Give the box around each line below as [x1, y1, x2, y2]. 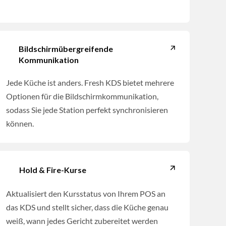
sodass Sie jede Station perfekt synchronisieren [6, 105, 168, 115]
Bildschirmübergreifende [18, 44, 113, 54]
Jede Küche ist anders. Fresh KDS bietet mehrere [6, 78, 174, 88]
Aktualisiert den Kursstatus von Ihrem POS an [6, 189, 165, 199]
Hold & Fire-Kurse [19, 165, 86, 175]
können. [6, 119, 34, 129]
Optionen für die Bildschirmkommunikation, [6, 91, 158, 101]
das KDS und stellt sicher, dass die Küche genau [6, 202, 168, 212]
